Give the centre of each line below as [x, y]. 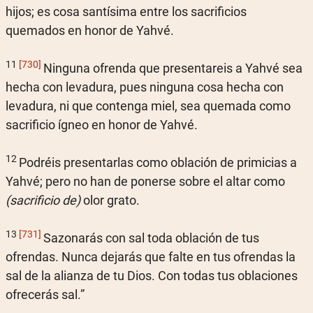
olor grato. [110, 200]
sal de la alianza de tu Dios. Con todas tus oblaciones [152, 276]
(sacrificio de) [43, 200]
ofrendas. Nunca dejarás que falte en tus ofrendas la [151, 257]
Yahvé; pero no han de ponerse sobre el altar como [145, 181]
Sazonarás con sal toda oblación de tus [151, 238]
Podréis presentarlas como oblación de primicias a [158, 162]
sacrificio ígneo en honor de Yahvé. [102, 125]
